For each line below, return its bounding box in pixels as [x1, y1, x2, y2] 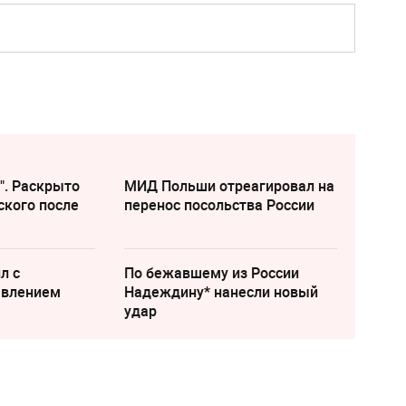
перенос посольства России [123, 195, 314, 215]
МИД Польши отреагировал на [123, 176, 334, 196]
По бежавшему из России [123, 263, 299, 283]
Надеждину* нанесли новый [123, 282, 318, 302]
